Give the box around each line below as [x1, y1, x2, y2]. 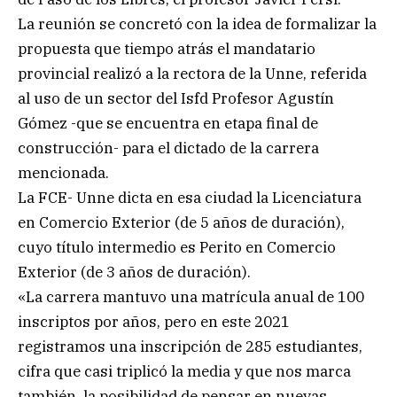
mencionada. [18, 163, 109, 183]
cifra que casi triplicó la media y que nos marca [18, 362, 351, 382]
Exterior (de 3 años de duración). [18, 262, 251, 283]
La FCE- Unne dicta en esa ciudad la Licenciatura [18, 188, 362, 208]
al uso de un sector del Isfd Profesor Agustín [18, 89, 334, 109]
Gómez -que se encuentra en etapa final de [18, 113, 318, 134]
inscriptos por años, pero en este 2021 [18, 312, 290, 332]
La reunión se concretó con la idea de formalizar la [18, 14, 377, 35]
